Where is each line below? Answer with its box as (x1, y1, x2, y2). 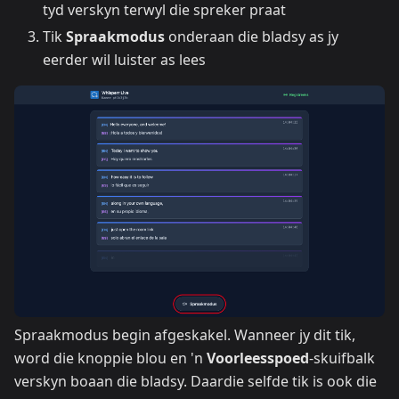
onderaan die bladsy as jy (165, 26, 338, 46)
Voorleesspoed (207, 347, 309, 368)
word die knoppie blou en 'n (14, 347, 207, 368)
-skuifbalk (309, 347, 375, 368)
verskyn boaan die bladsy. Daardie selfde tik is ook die (14, 370, 377, 391)
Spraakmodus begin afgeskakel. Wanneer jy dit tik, (14, 324, 355, 345)
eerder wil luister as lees (43, 49, 206, 69)
